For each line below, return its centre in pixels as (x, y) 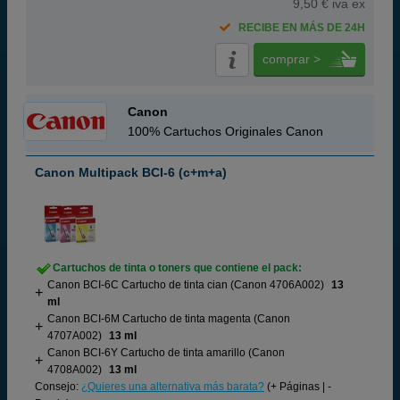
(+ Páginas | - (298, 387)
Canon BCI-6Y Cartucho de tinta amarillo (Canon (166, 353)
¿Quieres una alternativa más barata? (173, 387)
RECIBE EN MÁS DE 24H (302, 28)
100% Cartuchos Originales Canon (225, 131)
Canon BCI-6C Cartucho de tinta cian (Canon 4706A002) (186, 285)
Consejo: (58, 387)
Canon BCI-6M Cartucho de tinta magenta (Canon (169, 319)
